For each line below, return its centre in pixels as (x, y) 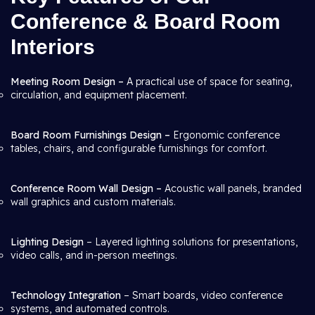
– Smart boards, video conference (202, 295)
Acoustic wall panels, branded (233, 188)
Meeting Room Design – (67, 82)
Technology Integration (66, 295)
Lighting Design (47, 242)
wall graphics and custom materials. (93, 202)
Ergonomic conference (226, 135)
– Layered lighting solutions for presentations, (191, 242)
